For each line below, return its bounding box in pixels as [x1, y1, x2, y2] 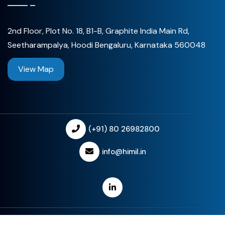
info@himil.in [101, 146, 146, 157]
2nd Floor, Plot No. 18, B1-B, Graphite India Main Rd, [8, 25, 189, 36]
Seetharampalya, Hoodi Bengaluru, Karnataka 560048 [8, 39, 205, 50]
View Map [18, 63, 54, 74]
